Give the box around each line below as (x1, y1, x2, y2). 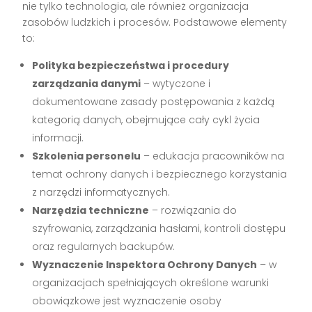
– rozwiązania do (149, 203, 237, 217)
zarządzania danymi (32, 76, 141, 91)
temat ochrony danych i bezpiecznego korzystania (32, 166, 288, 181)
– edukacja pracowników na (141, 148, 285, 163)
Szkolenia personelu (32, 148, 141, 163)
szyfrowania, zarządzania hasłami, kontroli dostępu (32, 221, 286, 235)
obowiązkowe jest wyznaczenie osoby (32, 293, 222, 308)
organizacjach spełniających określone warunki (32, 275, 270, 290)
